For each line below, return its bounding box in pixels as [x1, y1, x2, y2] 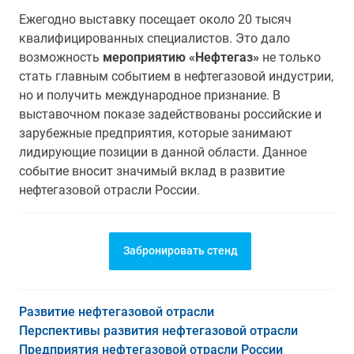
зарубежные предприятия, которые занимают [19, 126, 292, 141]
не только [259, 50, 321, 65]
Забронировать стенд [122, 244, 238, 257]
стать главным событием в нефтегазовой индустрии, [19, 69, 333, 84]
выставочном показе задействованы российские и [19, 107, 322, 122]
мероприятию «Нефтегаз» [103, 50, 259, 65]
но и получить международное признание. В [19, 88, 281, 103]
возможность [19, 50, 103, 65]
